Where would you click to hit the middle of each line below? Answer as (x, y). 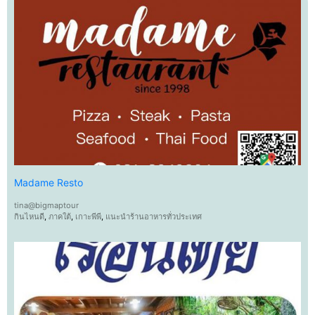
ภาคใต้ (60, 217)
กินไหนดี (29, 217)
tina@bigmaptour (46, 206)
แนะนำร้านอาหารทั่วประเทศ (154, 217)
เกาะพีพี (88, 217)
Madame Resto (49, 183)
